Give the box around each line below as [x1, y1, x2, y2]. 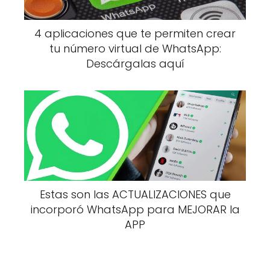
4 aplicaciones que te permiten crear [34, 25, 236, 41]
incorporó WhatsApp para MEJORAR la [30, 201, 240, 217]
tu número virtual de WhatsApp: [49, 40, 221, 56]
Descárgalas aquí [86, 55, 184, 71]
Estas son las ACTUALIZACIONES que [39, 186, 231, 202]
